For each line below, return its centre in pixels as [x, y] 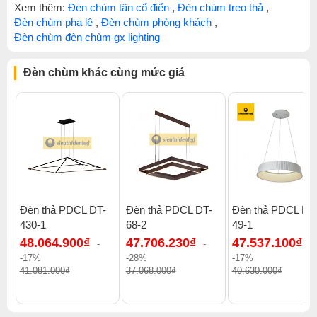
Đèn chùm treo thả [220, 7]
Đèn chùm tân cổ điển [119, 7]
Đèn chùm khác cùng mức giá [104, 73]
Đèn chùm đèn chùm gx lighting [87, 37]
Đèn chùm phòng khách [156, 22]
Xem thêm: [41, 7]
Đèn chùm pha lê [53, 22]
